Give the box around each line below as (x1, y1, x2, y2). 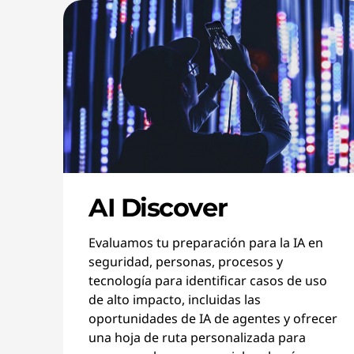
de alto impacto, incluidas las (88, 291, 261, 308)
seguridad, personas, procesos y (88, 253, 283, 270)
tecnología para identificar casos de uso (88, 272, 327, 289)
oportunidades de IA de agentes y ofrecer (88, 310, 337, 327)
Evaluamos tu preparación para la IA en (88, 234, 323, 251)
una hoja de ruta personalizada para (88, 329, 306, 346)
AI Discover (88, 192, 228, 223)
